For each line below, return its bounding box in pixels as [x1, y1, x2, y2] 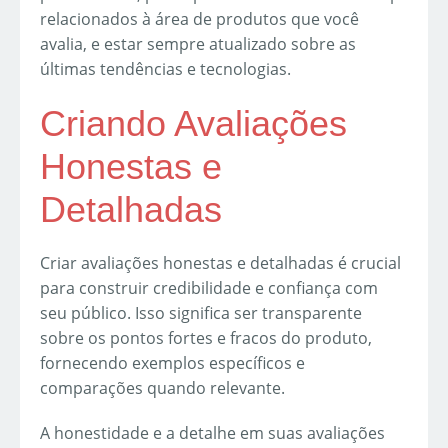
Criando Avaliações [40, 103, 347, 145]
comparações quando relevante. [40, 377, 285, 400]
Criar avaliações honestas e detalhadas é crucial [40, 252, 401, 275]
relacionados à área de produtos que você [40, 8, 359, 31]
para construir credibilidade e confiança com [40, 277, 378, 300]
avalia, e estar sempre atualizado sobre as [40, 33, 356, 56]
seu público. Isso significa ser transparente [40, 302, 362, 325]
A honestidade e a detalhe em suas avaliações [40, 422, 385, 445]
